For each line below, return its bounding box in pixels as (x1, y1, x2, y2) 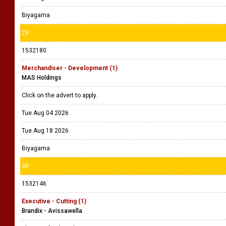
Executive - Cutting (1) (22, 198, 86, 205)
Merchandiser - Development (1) (22, 65, 118, 72)
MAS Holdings (22, 74, 62, 81)
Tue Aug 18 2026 (22, 127, 69, 134)
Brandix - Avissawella (22, 207, 82, 214)
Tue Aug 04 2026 (22, 109, 69, 117)
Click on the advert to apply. (22, 92, 99, 99)
